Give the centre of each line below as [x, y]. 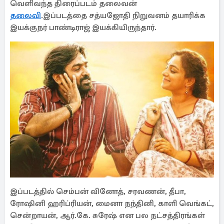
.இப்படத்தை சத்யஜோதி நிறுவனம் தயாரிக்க [123, 15]
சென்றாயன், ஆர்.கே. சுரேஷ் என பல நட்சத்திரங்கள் [107, 215]
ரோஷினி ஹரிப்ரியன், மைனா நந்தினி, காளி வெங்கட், [112, 203]
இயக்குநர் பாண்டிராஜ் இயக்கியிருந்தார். [83, 27]
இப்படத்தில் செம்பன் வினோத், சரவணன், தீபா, [98, 191]
